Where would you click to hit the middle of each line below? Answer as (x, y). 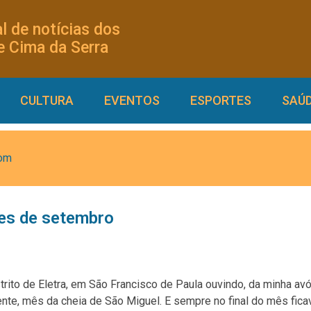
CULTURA (47, 100)
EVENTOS (132, 100)
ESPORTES (221, 100)
